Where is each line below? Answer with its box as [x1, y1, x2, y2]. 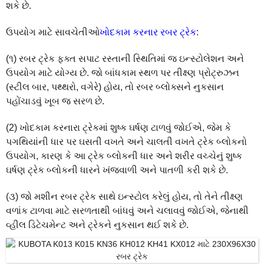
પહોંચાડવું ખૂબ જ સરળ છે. [6, 95, 104, 106]
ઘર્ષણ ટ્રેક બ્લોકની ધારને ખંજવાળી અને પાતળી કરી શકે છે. [6, 164, 228, 175]
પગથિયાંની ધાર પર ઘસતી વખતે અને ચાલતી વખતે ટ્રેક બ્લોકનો [6, 136, 247, 147]
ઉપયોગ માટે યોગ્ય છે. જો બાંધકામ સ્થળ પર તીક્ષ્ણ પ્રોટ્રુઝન [6, 67, 239, 78]
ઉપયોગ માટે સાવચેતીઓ [6, 27, 100, 37]
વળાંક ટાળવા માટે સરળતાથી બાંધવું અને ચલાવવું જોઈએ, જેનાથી [6, 205, 249, 216]
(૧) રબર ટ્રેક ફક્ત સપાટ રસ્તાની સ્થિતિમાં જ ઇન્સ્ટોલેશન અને [6, 53, 244, 64]
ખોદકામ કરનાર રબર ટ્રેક [100, 27, 196, 37]
